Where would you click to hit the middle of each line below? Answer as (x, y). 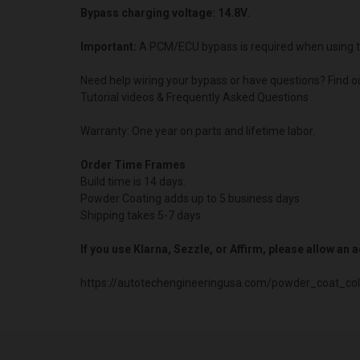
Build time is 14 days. (133, 181)
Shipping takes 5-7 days (141, 215)
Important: (108, 46)
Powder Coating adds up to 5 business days (190, 198)
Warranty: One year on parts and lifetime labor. (198, 131)
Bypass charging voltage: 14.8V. (165, 12)
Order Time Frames (133, 164)
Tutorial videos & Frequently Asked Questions (194, 97)
